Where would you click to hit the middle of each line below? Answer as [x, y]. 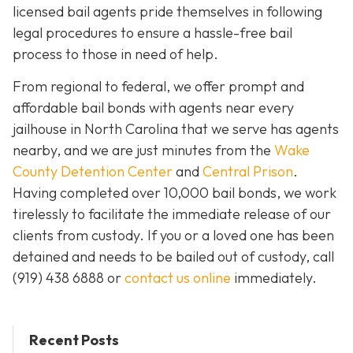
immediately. [274, 278]
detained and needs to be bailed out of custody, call [173, 257]
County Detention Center [93, 172]
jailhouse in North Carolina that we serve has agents [176, 129]
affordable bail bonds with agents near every [153, 108]
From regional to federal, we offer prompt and [158, 87]
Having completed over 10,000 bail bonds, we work [175, 193]
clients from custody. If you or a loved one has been [173, 236]
